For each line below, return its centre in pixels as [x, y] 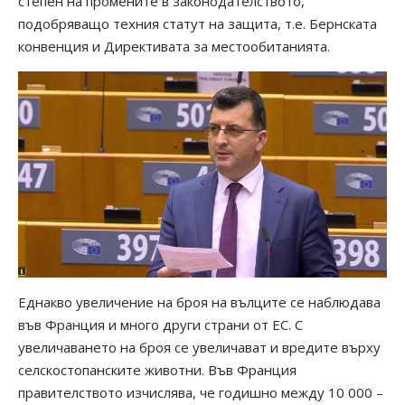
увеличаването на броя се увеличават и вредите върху [199, 348]
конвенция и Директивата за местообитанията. [174, 47]
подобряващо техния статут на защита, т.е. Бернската [198, 24]
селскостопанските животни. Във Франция [157, 370]
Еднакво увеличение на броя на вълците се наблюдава [199, 302]
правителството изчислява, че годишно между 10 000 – [201, 393]
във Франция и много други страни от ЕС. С [160, 325]
